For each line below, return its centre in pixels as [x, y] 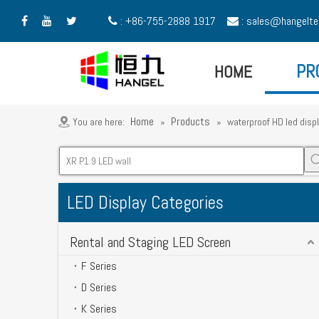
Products [190, 121]
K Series [99, 308]
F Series [99, 266]
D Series [99, 287]
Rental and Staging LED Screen [150, 242]
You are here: [99, 121]
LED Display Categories [145, 202]
